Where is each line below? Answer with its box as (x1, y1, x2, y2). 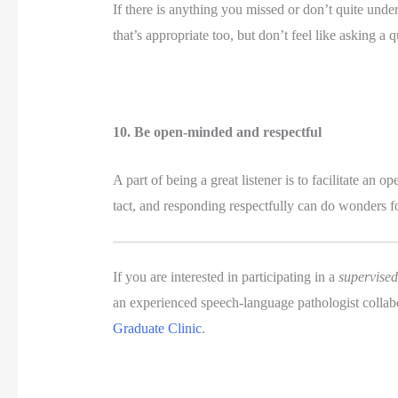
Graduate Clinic (112, 320, 202, 336)
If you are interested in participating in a (112, 268, 338, 284)
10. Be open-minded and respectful (112, 123, 325, 139)
